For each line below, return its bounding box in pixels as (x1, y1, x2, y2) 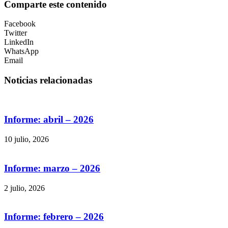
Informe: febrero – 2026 (4, 211, 104, 222)
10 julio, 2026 (4, 135, 49, 144)
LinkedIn (4, 38, 34, 47)
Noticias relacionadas (4, 74, 92, 85)
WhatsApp (4, 47, 39, 56)
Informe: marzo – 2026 (4, 162, 100, 174)
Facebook (4, 19, 36, 28)
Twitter (4, 28, 27, 38)
